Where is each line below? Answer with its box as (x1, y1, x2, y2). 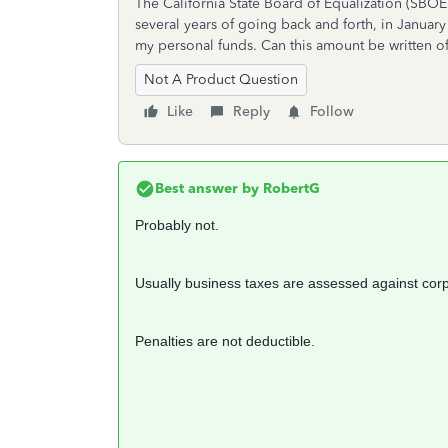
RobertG (259, 180, 320, 197)
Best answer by (155, 180, 259, 197)
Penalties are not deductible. (135, 333, 315, 349)
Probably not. (135, 217, 223, 233)
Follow (310, 103, 354, 120)
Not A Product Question (144, 71, 298, 88)
